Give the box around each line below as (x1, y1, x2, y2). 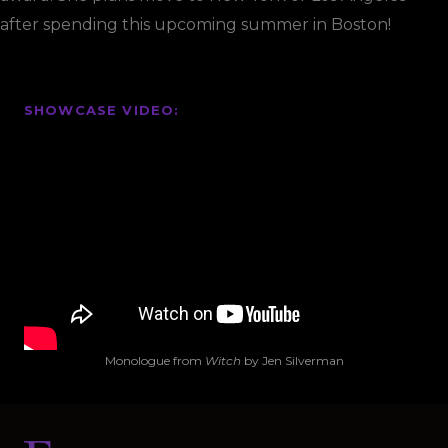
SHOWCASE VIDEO (24, 102, 175, 118)
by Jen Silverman (240, 352, 344, 368)
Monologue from (104, 352, 205, 368)
